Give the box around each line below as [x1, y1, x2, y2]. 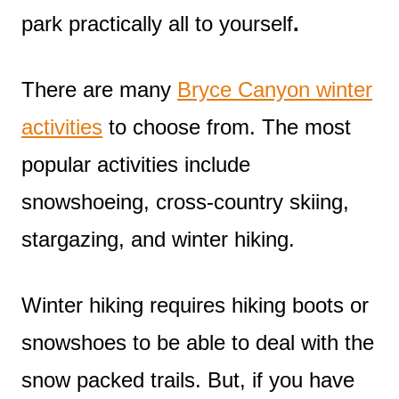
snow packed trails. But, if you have [21, 367, 354, 392]
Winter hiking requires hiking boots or [21, 292, 369, 317]
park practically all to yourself [21, 11, 293, 36]
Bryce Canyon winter [177, 77, 372, 102]
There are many [21, 77, 177, 102]
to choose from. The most [102, 114, 351, 139]
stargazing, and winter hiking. [21, 226, 295, 251]
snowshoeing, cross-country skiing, [21, 189, 349, 214]
